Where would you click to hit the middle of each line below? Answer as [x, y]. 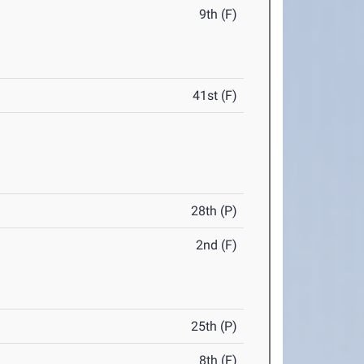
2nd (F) [217, 245]
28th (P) [214, 211]
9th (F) [219, 14]
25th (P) [214, 326]
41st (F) [215, 95]
